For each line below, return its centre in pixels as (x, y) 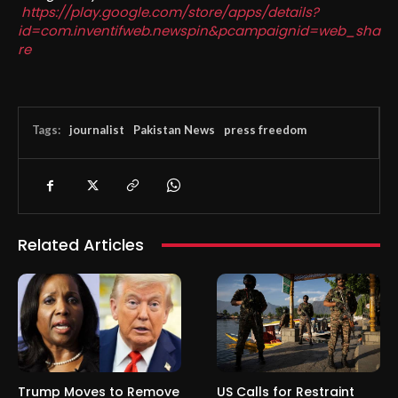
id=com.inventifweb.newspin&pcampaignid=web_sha (199, 31)
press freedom (265, 130)
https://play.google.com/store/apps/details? (170, 12)
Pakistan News (174, 130)
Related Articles (81, 245)
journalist (97, 130)
